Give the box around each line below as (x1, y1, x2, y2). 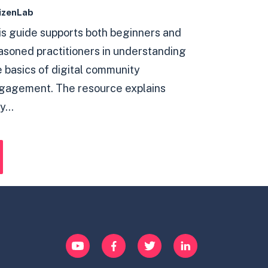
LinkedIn (173, 237, 217, 250)
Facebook (102, 237, 151, 250)
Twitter (138, 237, 173, 250)
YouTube (66, 237, 109, 250)
